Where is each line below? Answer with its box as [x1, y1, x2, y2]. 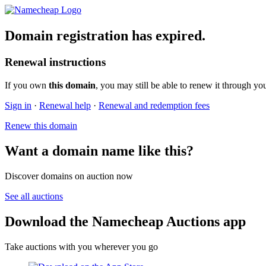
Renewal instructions [5, 56, 106, 69]
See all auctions [5, 191, 63, 201]
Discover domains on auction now [5, 170, 133, 181]
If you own [5, 80, 49, 91]
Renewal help [39, 100, 91, 111]
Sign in [5, 100, 31, 111]
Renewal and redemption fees [99, 100, 210, 111]
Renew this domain [5, 121, 77, 131]
